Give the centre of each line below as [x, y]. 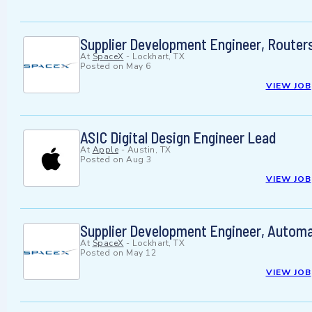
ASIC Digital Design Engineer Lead [178, 138]
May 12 [141, 253]
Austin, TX [149, 150]
